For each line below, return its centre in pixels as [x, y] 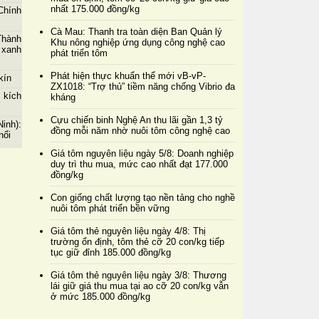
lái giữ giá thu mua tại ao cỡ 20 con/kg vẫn [139, 286]
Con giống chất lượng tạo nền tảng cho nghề [142, 197]
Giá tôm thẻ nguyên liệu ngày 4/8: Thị [128, 231]
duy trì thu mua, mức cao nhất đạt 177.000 [139, 164]
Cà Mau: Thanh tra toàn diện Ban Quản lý [136, 31]
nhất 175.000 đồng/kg [95, 9]
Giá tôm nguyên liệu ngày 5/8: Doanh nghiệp [142, 153]
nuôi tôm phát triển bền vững [110, 208]
